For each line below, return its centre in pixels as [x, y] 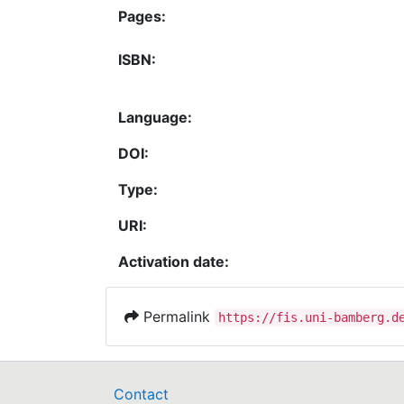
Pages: [142, 16]
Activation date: [174, 261]
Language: [155, 117]
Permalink [177, 316]
